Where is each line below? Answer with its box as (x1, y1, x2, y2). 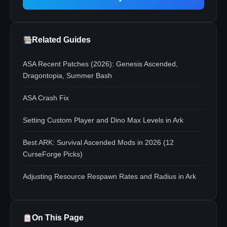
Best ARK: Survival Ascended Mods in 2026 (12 (23, 138, 174, 146)
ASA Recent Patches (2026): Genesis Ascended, (23, 60, 178, 68)
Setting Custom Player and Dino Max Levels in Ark (23, 116, 183, 124)
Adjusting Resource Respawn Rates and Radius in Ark (23, 172, 196, 180)
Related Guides (32, 35, 91, 44)
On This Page (32, 213, 84, 222)
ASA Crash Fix (23, 94, 69, 102)
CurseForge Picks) (23, 150, 83, 158)
